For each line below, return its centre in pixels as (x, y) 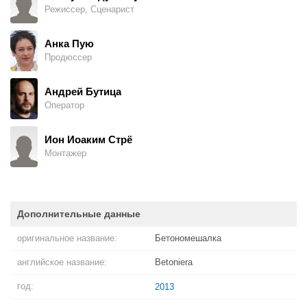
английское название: (62, 262)
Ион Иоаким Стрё (88, 139)
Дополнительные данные (79, 214)
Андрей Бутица (83, 91)
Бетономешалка (188, 238)
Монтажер (65, 153)
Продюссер (68, 57)
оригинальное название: (67, 238)
